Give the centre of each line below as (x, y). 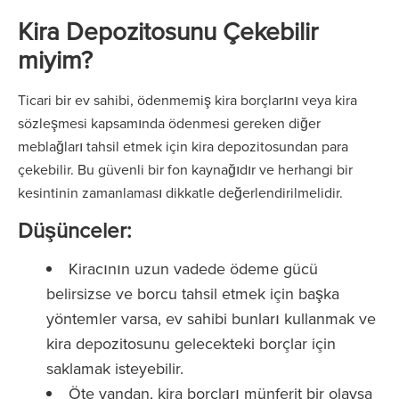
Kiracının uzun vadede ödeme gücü (193, 269)
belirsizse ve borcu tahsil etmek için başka (193, 293)
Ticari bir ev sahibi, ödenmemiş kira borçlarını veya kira (187, 100)
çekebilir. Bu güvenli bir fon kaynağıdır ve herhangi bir (185, 169)
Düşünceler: (75, 230)
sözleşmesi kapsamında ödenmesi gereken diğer (169, 123)
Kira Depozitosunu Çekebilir (168, 31)
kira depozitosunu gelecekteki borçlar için (191, 343)
